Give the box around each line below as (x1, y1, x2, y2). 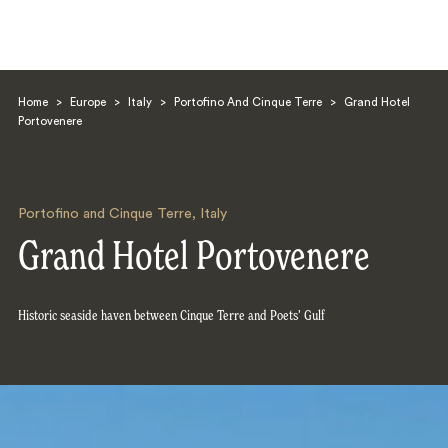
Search (50, 232, 98, 245)
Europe (69, 97, 106, 109)
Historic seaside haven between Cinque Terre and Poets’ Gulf (17, 308, 325, 323)
